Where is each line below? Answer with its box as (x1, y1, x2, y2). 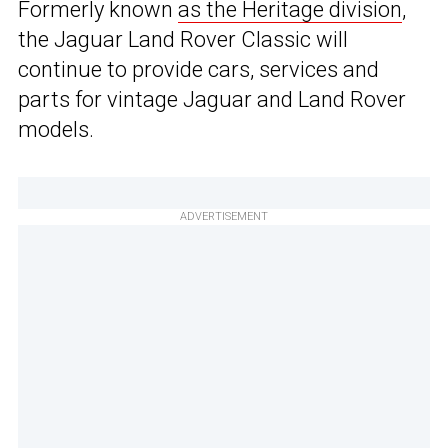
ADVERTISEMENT (180, 210, 268, 224)
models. (18, 117, 94, 143)
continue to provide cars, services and (18, 57, 379, 83)
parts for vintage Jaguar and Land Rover (18, 87, 406, 113)
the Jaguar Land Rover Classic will (18, 27, 348, 53)
